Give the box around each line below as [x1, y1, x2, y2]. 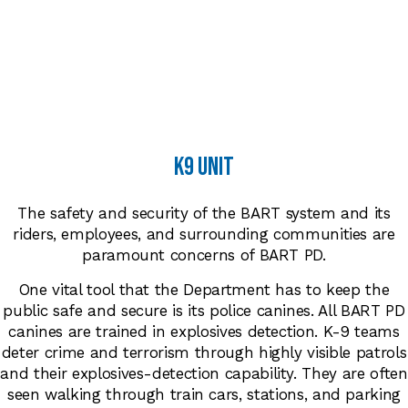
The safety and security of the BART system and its [17, 204, 391, 223]
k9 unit [174, 152, 234, 183]
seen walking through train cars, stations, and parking [6, 385, 402, 404]
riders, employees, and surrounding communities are [13, 225, 395, 244]
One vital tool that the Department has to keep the [18, 280, 390, 300]
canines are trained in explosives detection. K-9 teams [8, 322, 400, 342]
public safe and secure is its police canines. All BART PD [3, 301, 405, 321]
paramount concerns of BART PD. [82, 246, 326, 265]
